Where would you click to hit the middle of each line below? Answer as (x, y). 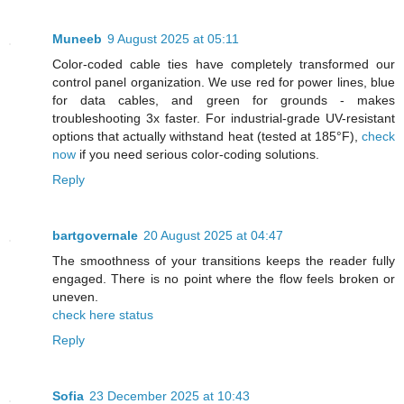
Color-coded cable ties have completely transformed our (224, 64)
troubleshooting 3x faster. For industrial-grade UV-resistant (224, 118)
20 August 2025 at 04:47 (213, 235)
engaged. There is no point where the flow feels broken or (224, 278)
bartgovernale (95, 235)
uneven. (75, 296)
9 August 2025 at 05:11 (173, 38)
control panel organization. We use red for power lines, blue (224, 82)
